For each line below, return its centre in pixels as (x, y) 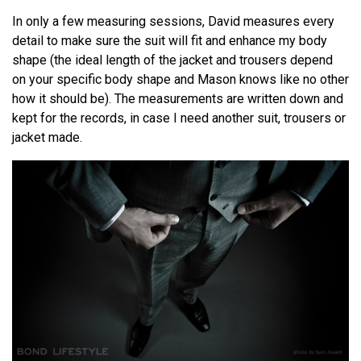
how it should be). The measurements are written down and (178, 98)
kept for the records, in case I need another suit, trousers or (179, 118)
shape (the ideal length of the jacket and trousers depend (172, 60)
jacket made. (47, 137)
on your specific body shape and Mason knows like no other (180, 79)
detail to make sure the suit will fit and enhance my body (170, 40)
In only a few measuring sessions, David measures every (173, 21)
